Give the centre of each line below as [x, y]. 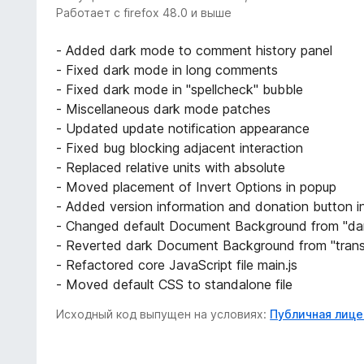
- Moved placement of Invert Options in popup [197, 186]
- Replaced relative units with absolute [171, 167]
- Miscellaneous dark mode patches [164, 108]
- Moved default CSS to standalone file [175, 284]
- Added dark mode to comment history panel [195, 50]
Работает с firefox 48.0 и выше [144, 12]
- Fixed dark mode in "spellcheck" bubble [180, 89]
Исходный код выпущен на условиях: [163, 314]
